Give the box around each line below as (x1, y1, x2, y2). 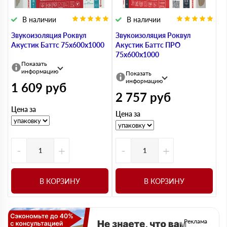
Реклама (184, 217, 207, 225)
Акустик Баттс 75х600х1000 (11, 41, 104, 49)
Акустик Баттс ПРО (116, 41, 180, 49)
